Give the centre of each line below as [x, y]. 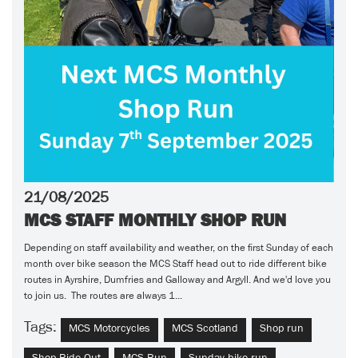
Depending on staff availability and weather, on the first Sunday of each [179, 249]
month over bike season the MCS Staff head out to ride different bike [175, 265]
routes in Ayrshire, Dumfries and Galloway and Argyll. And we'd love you [177, 281]
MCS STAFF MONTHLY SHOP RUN [155, 220]
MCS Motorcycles [109, 330]
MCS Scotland [205, 330]
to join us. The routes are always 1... [103, 297]
